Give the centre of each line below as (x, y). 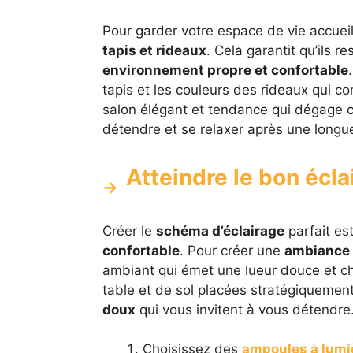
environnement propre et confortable (225, 70)
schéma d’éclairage (220, 230)
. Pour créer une (232, 250)
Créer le (129, 230)
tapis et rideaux (154, 50)
